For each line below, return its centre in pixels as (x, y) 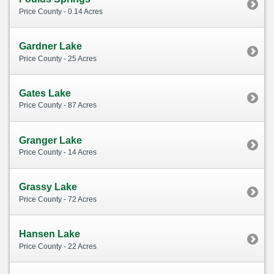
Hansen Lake (50, 234)
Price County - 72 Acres (58, 199)
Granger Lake (50, 140)
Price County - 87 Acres (58, 106)
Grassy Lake (48, 187)
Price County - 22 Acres (58, 246)
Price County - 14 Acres (58, 153)
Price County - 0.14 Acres (61, 11)
